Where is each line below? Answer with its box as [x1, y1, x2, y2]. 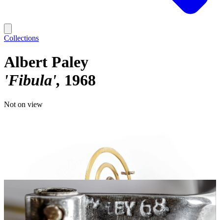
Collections [4, 34, 39, 42]
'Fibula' [4, 71, 56, 89]
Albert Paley [4, 53, 88, 71]
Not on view [4, 100, 43, 109]
